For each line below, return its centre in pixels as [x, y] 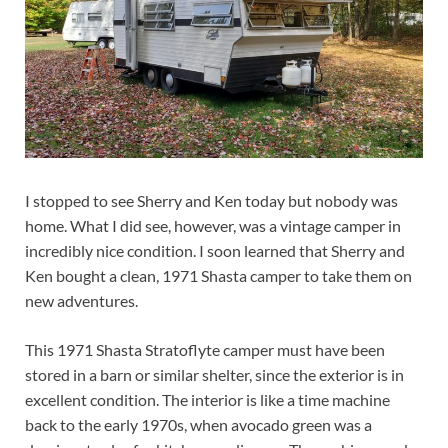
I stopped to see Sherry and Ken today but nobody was [211, 200]
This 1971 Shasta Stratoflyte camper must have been [205, 349]
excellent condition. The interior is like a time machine [207, 399]
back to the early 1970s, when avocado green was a [198, 424]
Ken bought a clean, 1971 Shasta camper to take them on [218, 275]
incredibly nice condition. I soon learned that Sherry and [215, 250]
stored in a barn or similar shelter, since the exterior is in [214, 374]
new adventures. [81, 300]
